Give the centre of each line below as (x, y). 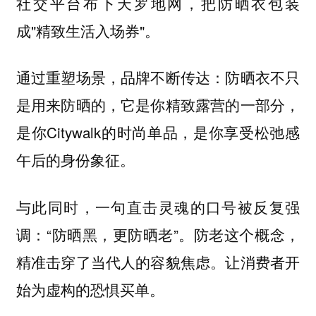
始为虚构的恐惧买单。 (92, 289)
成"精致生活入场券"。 (90, 30)
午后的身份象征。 (77, 160)
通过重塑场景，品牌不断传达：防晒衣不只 (158, 77)
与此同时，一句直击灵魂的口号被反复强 (158, 206)
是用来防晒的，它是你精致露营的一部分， (158, 105)
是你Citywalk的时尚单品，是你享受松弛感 (158, 132)
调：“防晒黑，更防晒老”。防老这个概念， (158, 234)
